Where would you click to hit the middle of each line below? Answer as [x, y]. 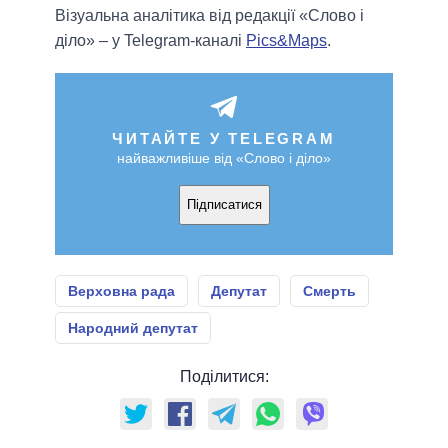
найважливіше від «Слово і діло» [224, 157]
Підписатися [224, 205]
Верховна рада [121, 290]
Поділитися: [224, 376]
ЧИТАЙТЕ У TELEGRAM [224, 138]
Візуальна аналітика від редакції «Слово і [209, 15]
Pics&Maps [286, 40]
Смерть [329, 290]
